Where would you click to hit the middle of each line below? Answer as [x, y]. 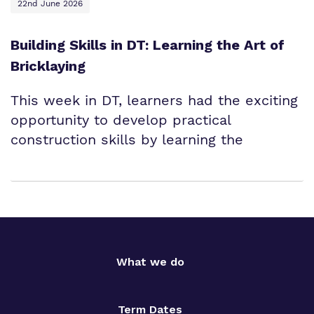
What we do [150, 261]
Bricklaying [48, 66]
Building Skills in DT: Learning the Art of [148, 45]
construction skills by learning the [127, 139]
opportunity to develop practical [121, 120]
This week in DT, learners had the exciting [154, 100]
